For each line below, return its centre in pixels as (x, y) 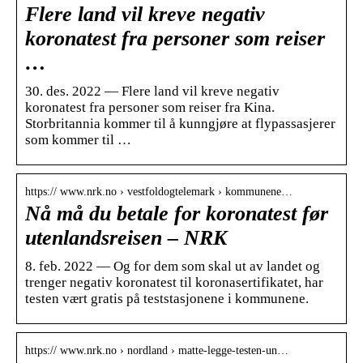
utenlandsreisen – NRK (126, 237)
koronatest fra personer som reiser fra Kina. (150, 107)
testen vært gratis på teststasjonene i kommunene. (167, 298)
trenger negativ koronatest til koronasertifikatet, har (174, 282)
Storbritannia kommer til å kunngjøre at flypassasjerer (180, 123)
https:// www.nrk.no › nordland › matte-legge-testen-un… (157, 350)
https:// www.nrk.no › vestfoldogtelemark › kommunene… (159, 191)
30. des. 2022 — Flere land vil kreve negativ (152, 91)
